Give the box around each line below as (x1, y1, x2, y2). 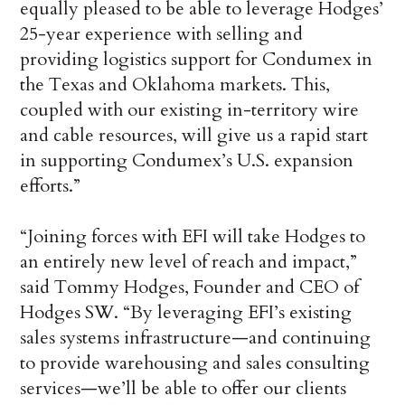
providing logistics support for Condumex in (20, 47, 373, 72)
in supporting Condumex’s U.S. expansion (20, 148, 354, 174)
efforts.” (20, 174, 81, 199)
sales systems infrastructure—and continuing (20, 325, 372, 351)
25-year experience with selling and (20, 22, 304, 47)
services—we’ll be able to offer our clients (20, 376, 347, 401)
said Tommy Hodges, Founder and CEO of (20, 275, 360, 300)
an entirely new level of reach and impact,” (20, 250, 358, 275)
